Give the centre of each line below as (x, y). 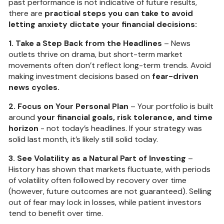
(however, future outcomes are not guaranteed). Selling (110, 191)
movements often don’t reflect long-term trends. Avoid (110, 65)
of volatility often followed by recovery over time (98, 180)
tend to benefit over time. (56, 213)
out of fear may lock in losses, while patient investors (105, 202)
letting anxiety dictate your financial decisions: (103, 24)
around (23, 117)
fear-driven (175, 76)
